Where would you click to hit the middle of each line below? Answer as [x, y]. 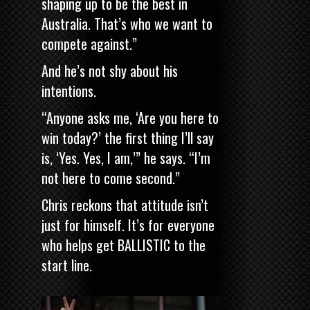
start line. [67, 265]
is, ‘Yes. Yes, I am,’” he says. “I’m [126, 157]
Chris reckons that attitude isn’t [125, 204]
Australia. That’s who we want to [127, 23]
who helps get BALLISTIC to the [124, 245]
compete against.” [89, 43]
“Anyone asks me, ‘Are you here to [130, 117]
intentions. [69, 90]
